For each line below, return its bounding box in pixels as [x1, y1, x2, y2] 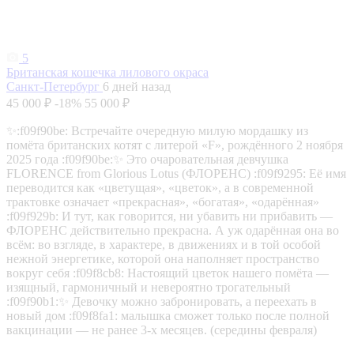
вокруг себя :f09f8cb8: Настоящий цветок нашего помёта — [6, 265, 329, 280]
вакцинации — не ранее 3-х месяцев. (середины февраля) [6, 322, 317, 337]
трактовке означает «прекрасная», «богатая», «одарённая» [6, 194, 319, 209]
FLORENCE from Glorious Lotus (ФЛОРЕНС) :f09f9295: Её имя [6, 166, 346, 180]
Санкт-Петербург [6, 79, 103, 93]
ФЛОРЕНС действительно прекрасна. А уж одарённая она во [6, 223, 339, 237]
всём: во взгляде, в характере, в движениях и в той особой [6, 237, 321, 251]
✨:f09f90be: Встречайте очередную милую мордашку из [6, 123, 308, 137]
